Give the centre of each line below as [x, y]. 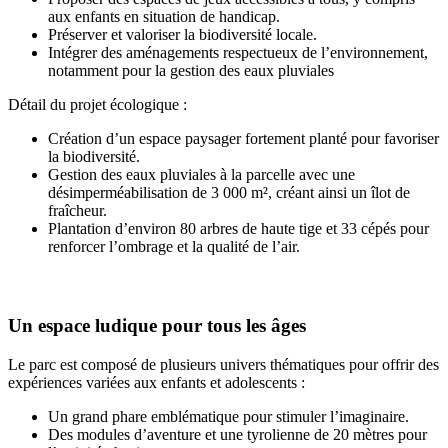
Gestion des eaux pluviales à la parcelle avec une [201, 174]
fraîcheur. [77, 210]
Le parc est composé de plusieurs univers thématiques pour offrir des [223, 364]
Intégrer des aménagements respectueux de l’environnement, [238, 52]
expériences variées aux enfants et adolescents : [156, 382]
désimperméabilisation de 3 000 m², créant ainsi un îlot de [229, 192]
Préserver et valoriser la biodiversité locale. [182, 34]
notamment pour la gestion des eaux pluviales [191, 70]
